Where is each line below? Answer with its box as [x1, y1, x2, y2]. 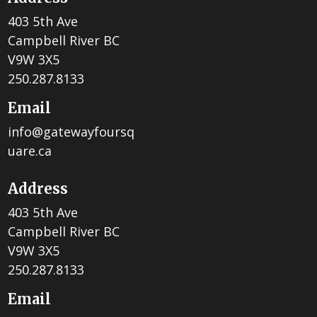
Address [8, 179, 69, 197]
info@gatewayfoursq [8, 122, 135, 140]
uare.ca [8, 142, 52, 159]
